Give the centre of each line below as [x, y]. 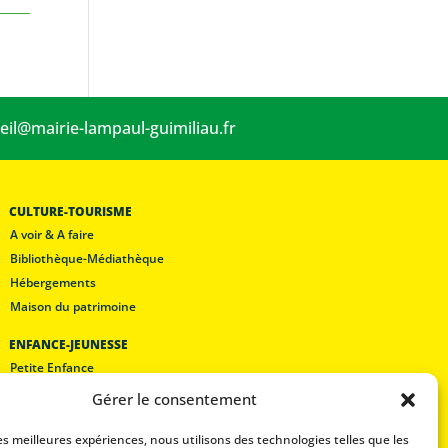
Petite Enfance [51, 367]
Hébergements [52, 282]
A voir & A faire [51, 234]
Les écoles [39, 391]
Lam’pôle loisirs [53, 415]
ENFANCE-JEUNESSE [68, 344]
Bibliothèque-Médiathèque [86, 258]
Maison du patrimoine [72, 306]
